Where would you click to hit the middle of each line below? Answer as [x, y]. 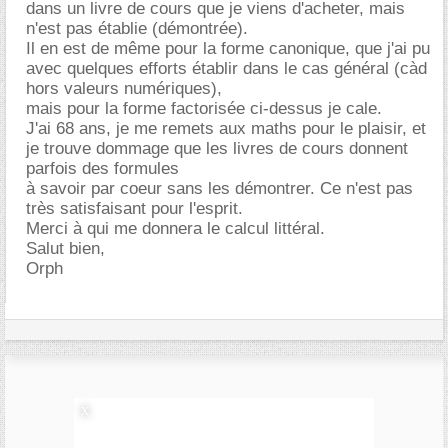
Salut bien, [65, 248]
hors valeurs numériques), [124, 88]
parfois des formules [102, 168]
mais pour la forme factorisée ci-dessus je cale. [204, 108]
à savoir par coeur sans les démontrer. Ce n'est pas [219, 188]
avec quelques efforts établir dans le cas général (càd [226, 68]
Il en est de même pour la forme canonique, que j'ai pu [228, 48]
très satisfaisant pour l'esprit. [134, 208]
